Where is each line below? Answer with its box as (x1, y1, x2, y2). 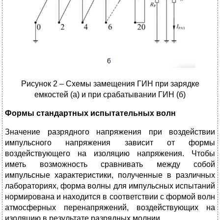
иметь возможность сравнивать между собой (5, 160, 215, 169)
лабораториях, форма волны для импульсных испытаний (5, 182, 215, 191)
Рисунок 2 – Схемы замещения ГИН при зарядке (21, 80, 199, 88)
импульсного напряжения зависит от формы (5, 138, 215, 147)
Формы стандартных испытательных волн (5, 109, 176, 118)
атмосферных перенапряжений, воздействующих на (5, 203, 215, 212)
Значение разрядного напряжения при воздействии (5, 128, 215, 137)
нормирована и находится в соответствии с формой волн (5, 192, 215, 201)
